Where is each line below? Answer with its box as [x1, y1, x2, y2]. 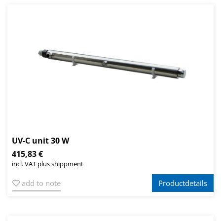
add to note [20, 178, 61, 188]
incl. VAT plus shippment [12, 159, 83, 169]
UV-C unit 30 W [12, 135, 69, 147]
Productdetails [158, 178, 207, 188]
